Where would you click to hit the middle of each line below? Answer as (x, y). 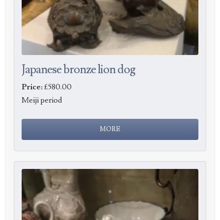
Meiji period (42, 100)
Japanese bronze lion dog (79, 69)
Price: (32, 87)
